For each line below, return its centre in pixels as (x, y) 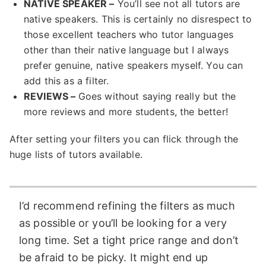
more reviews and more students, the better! (126, 111)
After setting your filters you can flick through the (124, 139)
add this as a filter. (66, 80)
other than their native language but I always (126, 50)
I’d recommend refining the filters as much (127, 205)
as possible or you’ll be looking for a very (123, 223)
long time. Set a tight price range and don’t (129, 240)
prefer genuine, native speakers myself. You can (134, 65)
